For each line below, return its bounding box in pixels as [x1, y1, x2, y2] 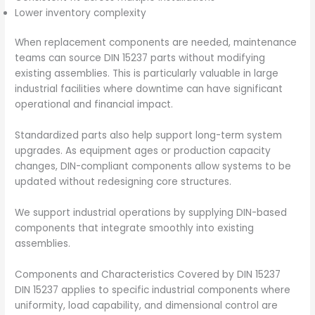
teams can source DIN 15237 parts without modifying [15, 51, 266, 65]
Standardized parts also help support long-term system [15, 129, 283, 143]
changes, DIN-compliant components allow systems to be [15, 160, 292, 174]
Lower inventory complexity [15, 6, 147, 20]
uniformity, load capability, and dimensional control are [15, 298, 278, 312]
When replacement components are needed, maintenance [15, 36, 297, 50]
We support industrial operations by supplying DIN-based [15, 206, 288, 220]
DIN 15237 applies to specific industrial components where [15, 283, 291, 297]
